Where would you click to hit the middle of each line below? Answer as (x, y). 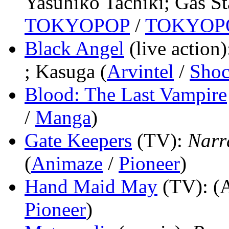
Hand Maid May (91, 186)
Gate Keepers (78, 140)
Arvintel (140, 71)
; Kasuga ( (66, 71)
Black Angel (74, 48)
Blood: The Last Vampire (126, 94)
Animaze (67, 163)
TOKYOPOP (77, 25)
